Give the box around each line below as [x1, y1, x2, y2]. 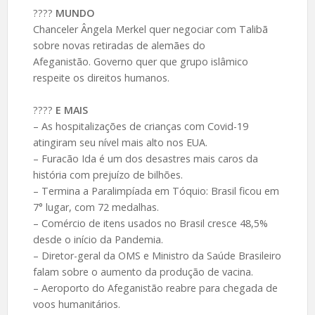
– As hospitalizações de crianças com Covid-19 [32, 119, 248, 133]
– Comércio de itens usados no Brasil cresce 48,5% [32, 216, 268, 230]
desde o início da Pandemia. [32, 232, 163, 246]
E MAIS [55, 103, 88, 117]
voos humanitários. [32, 297, 120, 311]
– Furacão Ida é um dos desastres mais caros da [32, 151, 258, 165]
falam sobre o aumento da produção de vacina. [32, 264, 253, 278]
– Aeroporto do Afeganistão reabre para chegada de [32, 281, 278, 295]
